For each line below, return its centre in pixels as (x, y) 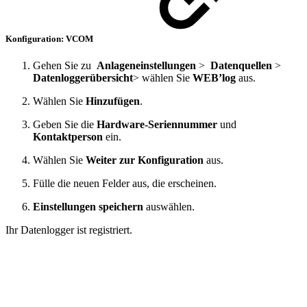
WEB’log (214, 78)
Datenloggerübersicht (83, 78)
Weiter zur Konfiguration (145, 160)
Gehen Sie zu (63, 66)
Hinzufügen (113, 101)
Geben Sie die (65, 125)
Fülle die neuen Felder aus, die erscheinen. (125, 184)
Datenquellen (241, 66)
